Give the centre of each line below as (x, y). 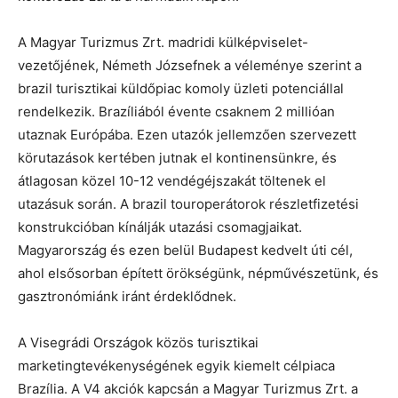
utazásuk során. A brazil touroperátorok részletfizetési (188, 204)
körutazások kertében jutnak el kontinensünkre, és (177, 158)
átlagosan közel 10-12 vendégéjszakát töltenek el (172, 181)
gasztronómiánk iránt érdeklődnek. (127, 297)
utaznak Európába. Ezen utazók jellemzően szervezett (187, 135)
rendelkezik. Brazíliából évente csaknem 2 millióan (176, 112)
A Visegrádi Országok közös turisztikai (138, 343)
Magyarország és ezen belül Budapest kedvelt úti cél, (185, 251)
